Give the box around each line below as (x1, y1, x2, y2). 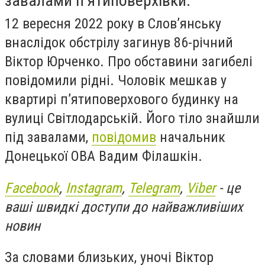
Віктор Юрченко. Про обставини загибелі (5, 53, 253, 70)
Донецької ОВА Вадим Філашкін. (5, 148, 206, 164)
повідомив (92, 129, 156, 146)
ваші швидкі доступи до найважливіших (5, 198, 243, 215)
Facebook (5, 179, 59, 196)
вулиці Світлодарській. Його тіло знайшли (5, 110, 260, 127)
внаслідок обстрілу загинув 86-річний (5, 34, 233, 51)
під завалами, (5, 129, 92, 146)
